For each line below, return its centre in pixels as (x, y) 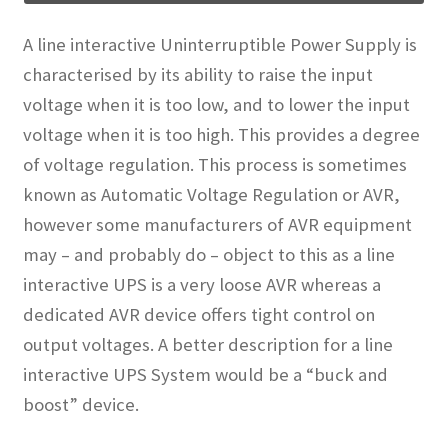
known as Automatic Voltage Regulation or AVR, (211, 194)
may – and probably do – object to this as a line (208, 254)
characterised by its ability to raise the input (197, 74)
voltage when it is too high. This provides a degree (221, 134)
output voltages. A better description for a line (207, 344)
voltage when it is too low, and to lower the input (216, 104)
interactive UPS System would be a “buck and (205, 374)
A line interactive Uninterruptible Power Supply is (219, 44)
